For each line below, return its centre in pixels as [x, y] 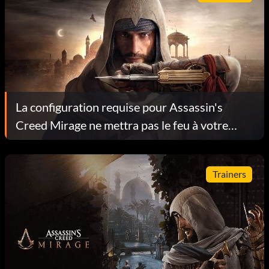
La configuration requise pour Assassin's [119, 107]
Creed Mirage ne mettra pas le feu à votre [122, 125]
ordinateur [43, 143]
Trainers [229, 174]
